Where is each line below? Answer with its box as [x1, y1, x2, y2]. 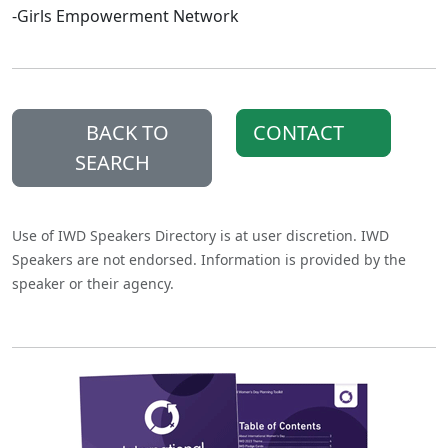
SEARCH [74, 149, 150, 177]
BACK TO [80, 119, 169, 147]
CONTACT [253, 119, 349, 147]
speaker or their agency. [12, 274, 174, 294]
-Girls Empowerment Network [12, 5, 239, 28]
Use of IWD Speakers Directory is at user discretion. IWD [12, 226, 389, 246]
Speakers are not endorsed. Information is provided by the [12, 250, 406, 270]
